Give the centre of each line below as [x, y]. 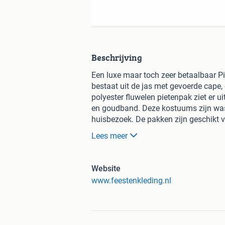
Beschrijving [117, 57]
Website [106, 168]
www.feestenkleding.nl [131, 180]
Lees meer [109, 136]
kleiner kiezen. [116, 141]
